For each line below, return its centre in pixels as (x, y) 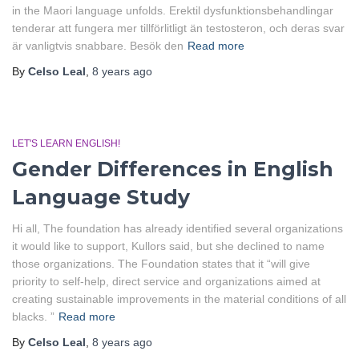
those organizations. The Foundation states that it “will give (161, 264)
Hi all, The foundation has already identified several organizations (177, 228)
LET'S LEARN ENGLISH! (66, 143)
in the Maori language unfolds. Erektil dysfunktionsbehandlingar (173, 10)
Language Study (101, 197)
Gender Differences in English (173, 169)
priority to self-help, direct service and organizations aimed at (166, 281)
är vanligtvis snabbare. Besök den (98, 46)
